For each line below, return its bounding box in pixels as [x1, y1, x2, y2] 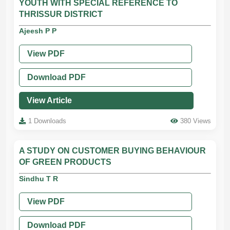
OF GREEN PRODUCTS [19, 158, 111, 166]
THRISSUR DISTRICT [19, 10, 103, 18]
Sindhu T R [19, 175, 58, 183]
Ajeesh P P [19, 27, 56, 35]
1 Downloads [28, 117, 66, 125]
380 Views [180, 117, 211, 125]
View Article [27, 96, 72, 105]
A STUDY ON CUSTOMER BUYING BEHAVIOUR [19, 146, 206, 155]
